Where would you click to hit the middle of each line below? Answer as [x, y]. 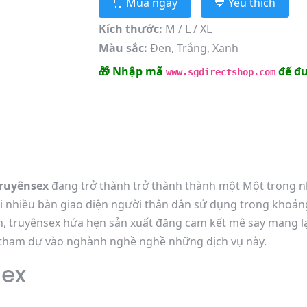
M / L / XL [187, 29]
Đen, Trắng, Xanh [193, 48]
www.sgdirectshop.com [220, 72]
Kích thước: [130, 29]
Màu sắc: [123, 48]
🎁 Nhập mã [132, 71]
